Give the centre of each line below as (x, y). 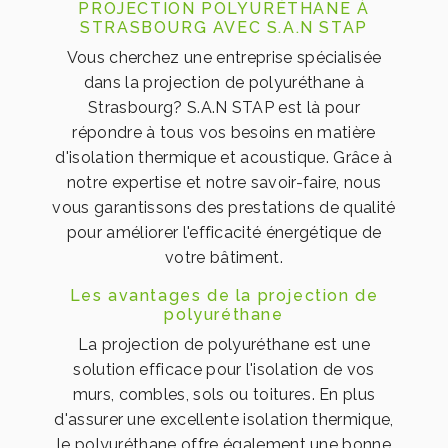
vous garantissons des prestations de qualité (224, 208)
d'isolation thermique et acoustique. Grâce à (224, 158)
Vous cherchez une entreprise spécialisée (224, 58)
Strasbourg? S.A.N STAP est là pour (224, 108)
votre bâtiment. (224, 258)
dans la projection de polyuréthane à (224, 83)
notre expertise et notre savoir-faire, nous (224, 183)
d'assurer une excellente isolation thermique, (224, 420)
